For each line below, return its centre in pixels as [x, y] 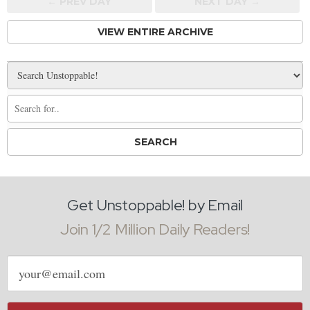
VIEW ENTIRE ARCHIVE [155, 31]
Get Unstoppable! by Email [155, 205]
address [22, 275]
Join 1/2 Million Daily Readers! [155, 229]
